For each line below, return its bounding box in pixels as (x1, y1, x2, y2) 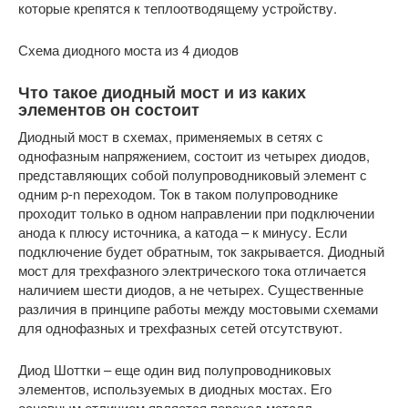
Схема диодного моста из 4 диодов (18, 40, 239, 59)
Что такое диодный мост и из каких (18, 80, 306, 104)
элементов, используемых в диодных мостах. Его (18, 379, 331, 398)
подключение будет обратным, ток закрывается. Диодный (18, 241, 384, 260)
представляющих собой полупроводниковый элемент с (18, 165, 367, 184)
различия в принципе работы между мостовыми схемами (18, 299, 378, 318)
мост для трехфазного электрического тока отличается (18, 260, 366, 280)
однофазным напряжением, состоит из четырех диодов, (18, 146, 370, 165)
